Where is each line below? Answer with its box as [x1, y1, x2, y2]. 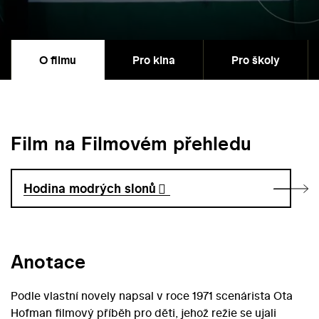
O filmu [39, 52, 76, 68]
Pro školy [231, 52, 280, 68]
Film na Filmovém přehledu [11, 130, 251, 157]
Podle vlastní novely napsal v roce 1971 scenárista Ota [11, 288, 293, 304]
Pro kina [132, 52, 175, 68]
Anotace [11, 249, 85, 276]
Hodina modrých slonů [23, 179, 157, 198]
